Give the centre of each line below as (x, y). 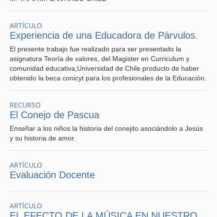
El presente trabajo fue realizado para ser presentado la (95, 49)
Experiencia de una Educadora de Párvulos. (104, 35)
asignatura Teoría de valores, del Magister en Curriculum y (100, 59)
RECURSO (25, 105)
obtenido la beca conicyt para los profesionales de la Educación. (108, 78)
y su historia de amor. (43, 138)
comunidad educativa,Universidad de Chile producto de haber (104, 68)
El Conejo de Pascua (54, 115)
